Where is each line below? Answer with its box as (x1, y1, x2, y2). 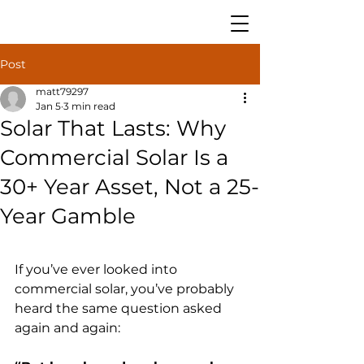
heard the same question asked (15, 301, 225, 316)
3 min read (63, 100, 115, 112)
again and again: (15, 320, 120, 336)
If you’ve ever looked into (15, 262, 180, 277)
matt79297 (36, 85, 89, 97)
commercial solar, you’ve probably (15, 281, 237, 297)
